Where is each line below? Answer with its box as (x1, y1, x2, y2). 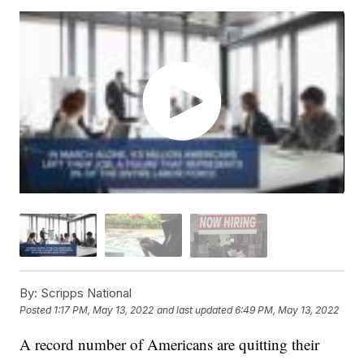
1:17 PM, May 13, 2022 (54, 303, 154, 316)
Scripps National (37, 284, 132, 301)
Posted (19, 303, 54, 316)
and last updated (157, 303, 233, 316)
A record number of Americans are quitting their (19, 333, 320, 354)
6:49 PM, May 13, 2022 (235, 303, 340, 316)
